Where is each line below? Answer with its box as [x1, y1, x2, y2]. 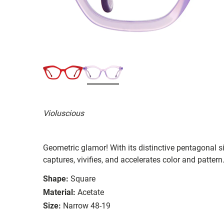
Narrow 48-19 [63, 200, 110, 210]
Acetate [77, 187, 104, 197]
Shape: [43, 173, 68, 183]
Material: [43, 187, 75, 197]
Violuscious [43, 108, 84, 118]
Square [70, 173, 95, 183]
